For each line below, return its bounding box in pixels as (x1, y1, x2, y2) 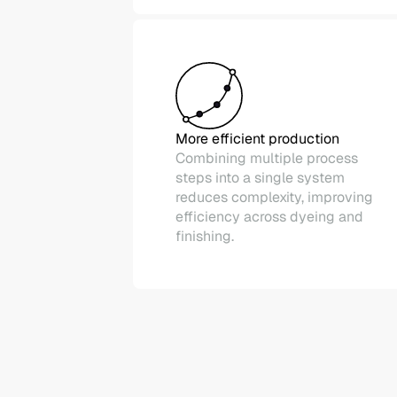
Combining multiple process (175, 149, 358, 167)
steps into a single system (175, 168, 345, 187)
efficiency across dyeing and (175, 207, 363, 226)
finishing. (175, 227, 234, 245)
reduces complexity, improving (175, 188, 373, 206)
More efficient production (175, 129, 339, 148)
